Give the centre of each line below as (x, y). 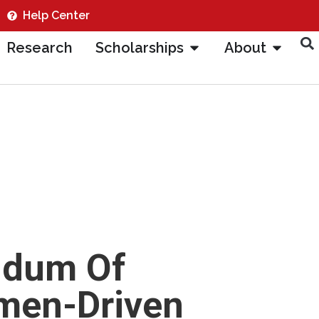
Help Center (57, 15)
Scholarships (139, 48)
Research (39, 48)
